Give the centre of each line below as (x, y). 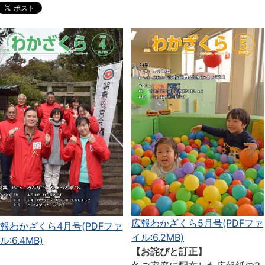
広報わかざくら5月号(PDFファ (197, 223)
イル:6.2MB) (158, 237)
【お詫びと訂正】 (169, 251)
